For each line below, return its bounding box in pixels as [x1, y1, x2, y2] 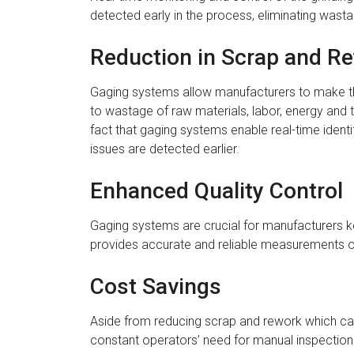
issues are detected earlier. [90, 141, 239, 156]
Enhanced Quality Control [90, 177, 343, 204]
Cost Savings [90, 273, 221, 299]
